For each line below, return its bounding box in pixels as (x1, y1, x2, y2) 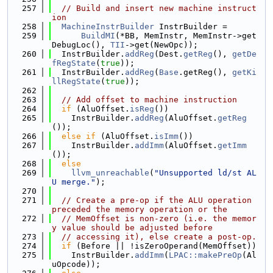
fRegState (52, 58, 96, 68)
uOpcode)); (52, 260, 101, 269)
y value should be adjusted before (52, 223, 213, 232)
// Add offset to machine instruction (62, 95, 237, 104)
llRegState (52, 77, 101, 86)
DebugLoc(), (52, 40, 110, 49)
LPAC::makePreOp (169, 250, 242, 260)
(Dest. (154, 49, 183, 58)
